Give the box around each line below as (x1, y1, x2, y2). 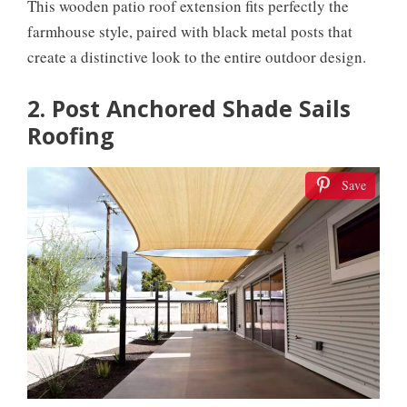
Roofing (27, 120, 114, 152)
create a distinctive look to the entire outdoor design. (27, 45, 366, 67)
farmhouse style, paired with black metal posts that (27, 20, 352, 42)
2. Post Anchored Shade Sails (27, 93, 351, 124)
